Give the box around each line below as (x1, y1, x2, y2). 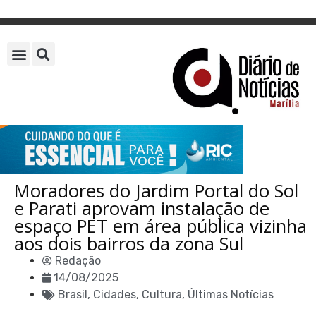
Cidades (93, 288, 136, 302)
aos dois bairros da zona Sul (14, 231, 243, 257)
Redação (55, 254, 101, 268)
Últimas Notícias (188, 288, 274, 302)
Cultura (142, 288, 182, 302)
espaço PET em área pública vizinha (14, 214, 307, 239)
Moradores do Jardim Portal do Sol (14, 178, 298, 204)
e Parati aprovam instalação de (14, 196, 269, 221)
